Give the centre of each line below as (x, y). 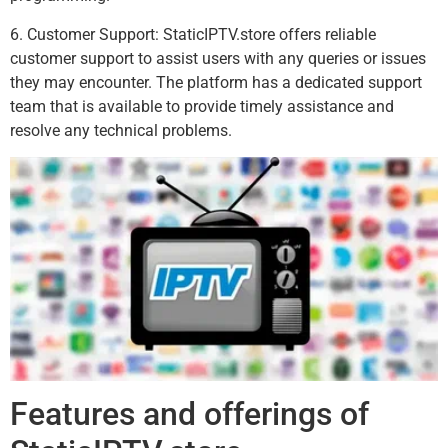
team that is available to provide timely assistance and (202, 106)
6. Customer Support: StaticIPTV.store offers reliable (193, 34)
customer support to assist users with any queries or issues (218, 58)
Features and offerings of (189, 414)
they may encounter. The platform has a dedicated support (216, 82)
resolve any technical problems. (121, 130)
